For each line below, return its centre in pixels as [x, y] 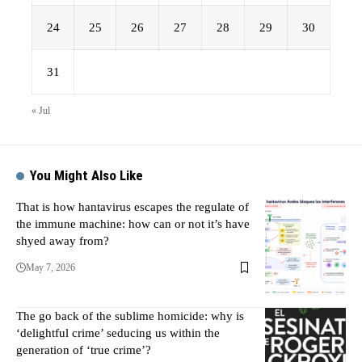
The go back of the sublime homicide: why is [130, 316]
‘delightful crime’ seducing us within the [118, 333]
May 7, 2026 [51, 267]
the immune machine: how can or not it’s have [133, 224]
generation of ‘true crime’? [84, 350]
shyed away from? [63, 241]
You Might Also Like [87, 175]
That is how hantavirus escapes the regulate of [133, 207]
